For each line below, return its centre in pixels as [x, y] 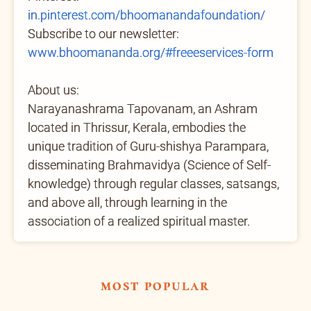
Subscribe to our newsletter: [103, 33]
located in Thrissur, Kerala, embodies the [137, 127]
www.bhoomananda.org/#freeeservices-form [151, 52]
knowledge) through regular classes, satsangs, [153, 183]
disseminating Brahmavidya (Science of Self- [149, 165]
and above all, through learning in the [127, 202]
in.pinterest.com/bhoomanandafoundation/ [146, 15]
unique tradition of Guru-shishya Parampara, [148, 146]
